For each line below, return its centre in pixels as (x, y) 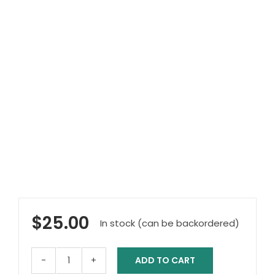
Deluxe (83, 266)
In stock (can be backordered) (169, 223)
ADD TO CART (165, 260)
